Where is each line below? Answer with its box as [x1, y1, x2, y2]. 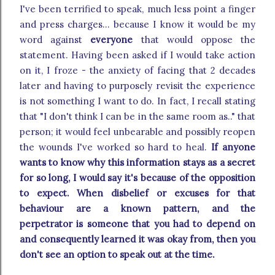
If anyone [211, 141, 256, 153]
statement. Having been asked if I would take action [20, 49, 255, 61]
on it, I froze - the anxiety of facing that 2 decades [20, 64, 255, 77]
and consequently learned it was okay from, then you [20, 233, 255, 246]
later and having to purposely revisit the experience [20, 80, 255, 92]
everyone [90, 34, 133, 46]
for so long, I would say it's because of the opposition [20, 172, 255, 184]
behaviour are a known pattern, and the [20, 203, 255, 215]
